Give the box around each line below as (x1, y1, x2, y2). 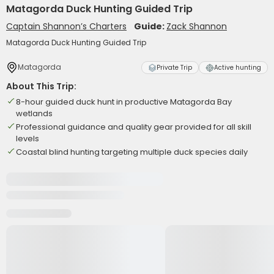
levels (16, 133, 39, 144)
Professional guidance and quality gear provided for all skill (16, 121, 251, 133)
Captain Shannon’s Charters (6, 20, 127, 32)
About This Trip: (6, 80, 76, 92)
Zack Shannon (166, 20, 227, 32)
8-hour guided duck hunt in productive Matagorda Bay (16, 96, 232, 108)
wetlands (16, 108, 53, 119)
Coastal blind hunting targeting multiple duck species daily (16, 146, 248, 158)
